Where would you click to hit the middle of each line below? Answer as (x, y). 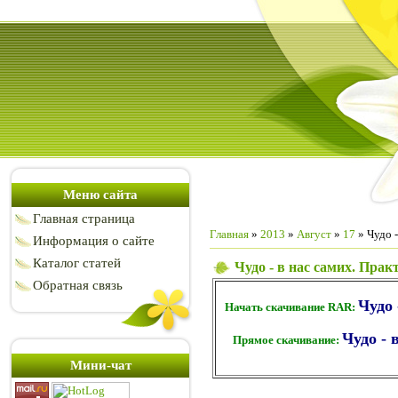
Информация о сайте (94, 241)
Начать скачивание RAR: (291, 307)
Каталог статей (77, 263)
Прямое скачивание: (287, 340)
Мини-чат (100, 365)
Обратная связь (78, 285)
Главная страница (84, 219)
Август (314, 234)
